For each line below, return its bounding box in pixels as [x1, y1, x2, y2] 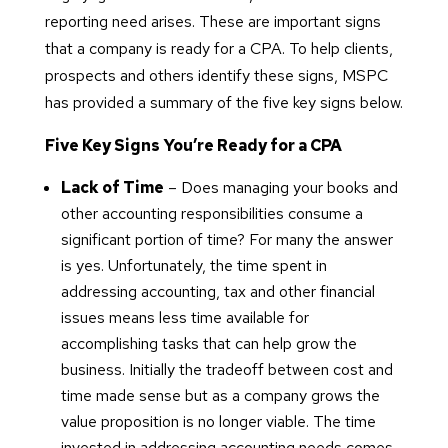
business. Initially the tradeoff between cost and [60, 359, 393, 381]
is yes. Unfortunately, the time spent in [60, 255, 327, 277]
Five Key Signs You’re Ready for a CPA [44, 135, 342, 157]
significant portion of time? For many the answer [60, 229, 393, 251]
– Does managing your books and [163, 177, 398, 199]
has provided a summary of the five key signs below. [44, 92, 403, 114]
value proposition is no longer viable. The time [60, 411, 376, 433]
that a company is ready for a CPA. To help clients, [44, 38, 393, 60]
